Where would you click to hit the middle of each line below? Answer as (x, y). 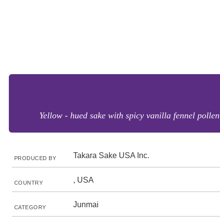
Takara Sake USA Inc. (111, 155)
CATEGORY (30, 207)
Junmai (86, 205)
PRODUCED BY (35, 158)
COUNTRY (29, 183)
